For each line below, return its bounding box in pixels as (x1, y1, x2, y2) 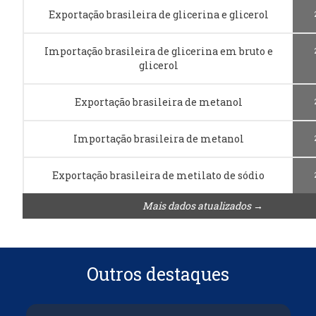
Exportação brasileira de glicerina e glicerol (48, 7, 269, 21)
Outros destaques (87, 262, 229, 286)
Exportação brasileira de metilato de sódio (52, 168, 265, 182)
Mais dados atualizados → (142, 198, 263, 212)
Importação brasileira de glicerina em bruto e (44, 44, 273, 58)
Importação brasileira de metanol (73, 131, 244, 145)
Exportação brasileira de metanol (74, 95, 243, 109)
